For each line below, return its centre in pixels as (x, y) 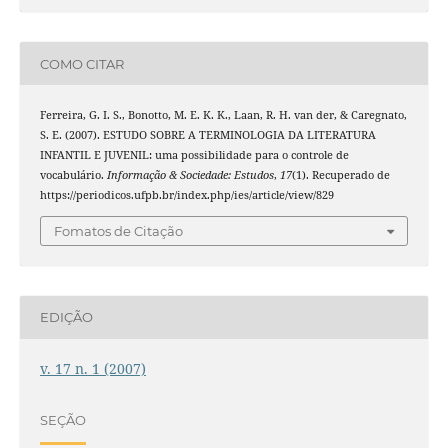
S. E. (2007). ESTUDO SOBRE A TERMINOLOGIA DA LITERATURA (207, 135)
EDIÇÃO (66, 317)
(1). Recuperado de (340, 175)
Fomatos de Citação (118, 230)
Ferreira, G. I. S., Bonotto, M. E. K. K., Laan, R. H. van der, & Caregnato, (223, 115)
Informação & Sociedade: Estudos (190, 175)
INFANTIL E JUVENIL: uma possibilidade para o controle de (194, 155)
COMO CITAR (81, 63)
